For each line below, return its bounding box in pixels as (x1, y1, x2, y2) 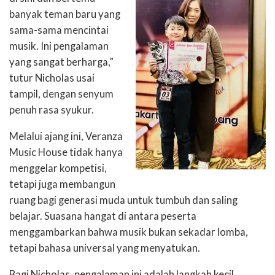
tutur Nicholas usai (9, 72, 95, 85)
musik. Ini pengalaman (9, 40, 109, 53)
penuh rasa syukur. (9, 104, 94, 117)
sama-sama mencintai (9, 24, 109, 37)
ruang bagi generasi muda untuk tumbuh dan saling (9, 194, 238, 207)
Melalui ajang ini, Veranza (9, 130, 123, 143)
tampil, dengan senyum (9, 88, 114, 101)
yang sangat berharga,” (9, 56, 114, 69)
